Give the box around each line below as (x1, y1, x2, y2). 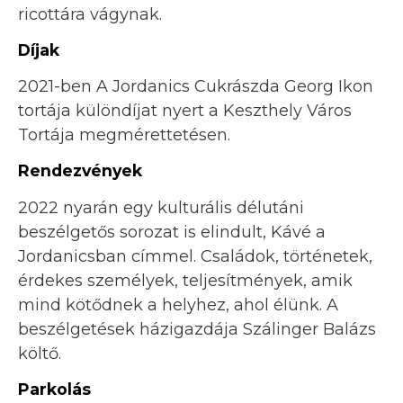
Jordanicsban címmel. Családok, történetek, (18, 246, 372, 266)
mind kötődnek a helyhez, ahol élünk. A (18, 294, 338, 315)
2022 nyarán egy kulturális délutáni (18, 197, 304, 218)
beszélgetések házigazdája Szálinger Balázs (18, 318, 376, 339)
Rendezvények (18, 161, 142, 181)
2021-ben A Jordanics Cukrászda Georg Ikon (18, 76, 373, 97)
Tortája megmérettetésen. (18, 125, 230, 146)
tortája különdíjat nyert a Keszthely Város (18, 101, 352, 121)
